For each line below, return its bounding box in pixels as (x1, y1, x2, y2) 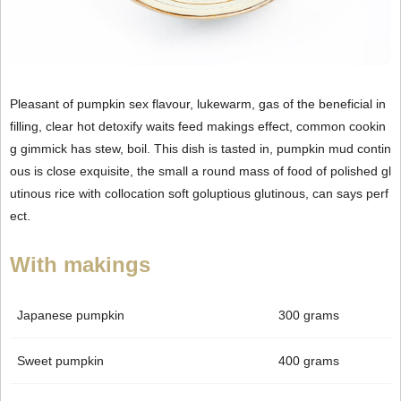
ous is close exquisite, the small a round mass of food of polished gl (10, 164, 391, 178)
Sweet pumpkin (17, 353, 104, 368)
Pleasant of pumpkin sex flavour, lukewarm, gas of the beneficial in (10, 97, 386, 111)
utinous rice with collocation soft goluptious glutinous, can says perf (10, 186, 388, 200)
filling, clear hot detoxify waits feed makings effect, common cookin (10, 119, 386, 133)
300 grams (278, 307, 339, 322)
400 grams (278, 353, 339, 368)
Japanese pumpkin (17, 307, 124, 322)
